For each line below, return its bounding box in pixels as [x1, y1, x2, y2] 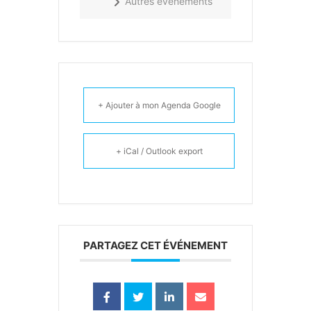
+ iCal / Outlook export [115, 146, 203, 157]
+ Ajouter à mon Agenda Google [97, 100, 221, 111]
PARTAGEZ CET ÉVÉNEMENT [83, 239, 228, 253]
